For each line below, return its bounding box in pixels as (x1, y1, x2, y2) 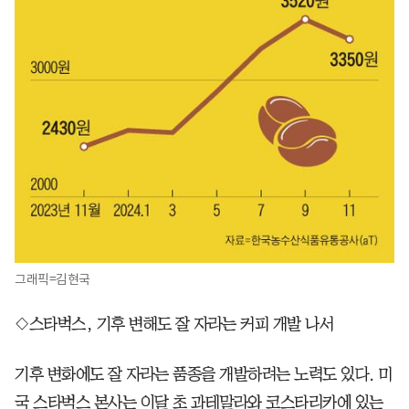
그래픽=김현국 (15, 270, 90, 288)
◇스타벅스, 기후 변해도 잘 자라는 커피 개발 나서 (15, 315, 333, 332)
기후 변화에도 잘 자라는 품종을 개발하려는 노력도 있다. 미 (15, 365, 393, 383)
